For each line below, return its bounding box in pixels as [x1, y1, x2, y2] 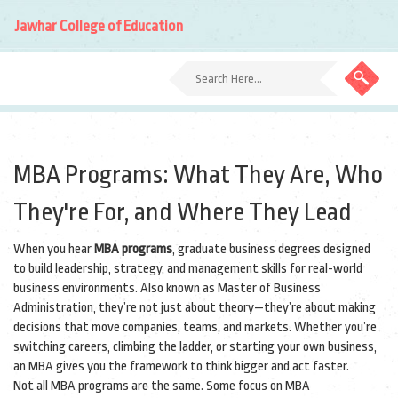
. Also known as [135, 281, 218, 296]
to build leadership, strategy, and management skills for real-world [13, 261, 362, 276]
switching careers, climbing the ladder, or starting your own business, [13, 339, 377, 354]
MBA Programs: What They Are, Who [13, 161, 383, 189]
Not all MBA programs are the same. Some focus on [13, 378, 285, 394]
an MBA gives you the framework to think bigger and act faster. [13, 359, 349, 374]
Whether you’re [291, 320, 377, 335]
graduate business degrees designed [178, 242, 370, 257]
